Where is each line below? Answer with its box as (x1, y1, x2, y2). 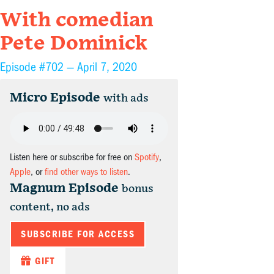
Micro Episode (10, 91, 100, 106)
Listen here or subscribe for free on (10, 152, 135, 163)
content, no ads (10, 201, 90, 214)
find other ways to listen (45, 166, 128, 178)
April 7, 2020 (77, 60, 137, 75)
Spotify (135, 152, 159, 163)
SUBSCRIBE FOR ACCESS (21, 229, 135, 240)
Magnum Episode (10, 181, 119, 196)
